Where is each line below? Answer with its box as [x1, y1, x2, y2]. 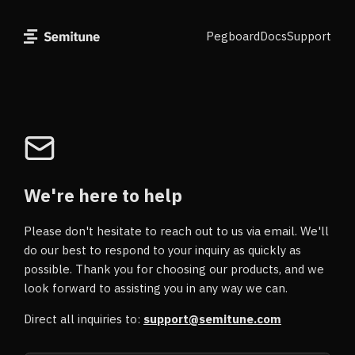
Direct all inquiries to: [24, 311, 143, 326]
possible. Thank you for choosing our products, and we [24, 261, 324, 277]
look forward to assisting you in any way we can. [24, 281, 288, 296]
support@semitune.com [143, 311, 281, 326]
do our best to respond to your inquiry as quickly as [24, 242, 301, 258]
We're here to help [24, 184, 182, 207]
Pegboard [206, 29, 260, 44]
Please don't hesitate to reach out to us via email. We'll [24, 223, 329, 239]
